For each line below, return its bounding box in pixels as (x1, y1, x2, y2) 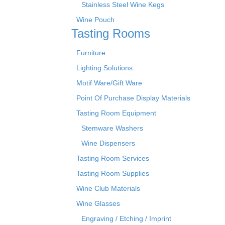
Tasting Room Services (76, 154, 149, 162)
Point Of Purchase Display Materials (76, 93, 190, 102)
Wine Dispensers (81, 139, 135, 147)
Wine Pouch (76, 15, 115, 24)
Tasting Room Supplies (76, 169, 149, 177)
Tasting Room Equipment (76, 108, 156, 117)
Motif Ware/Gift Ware (76, 78, 142, 87)
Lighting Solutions (76, 63, 133, 72)
